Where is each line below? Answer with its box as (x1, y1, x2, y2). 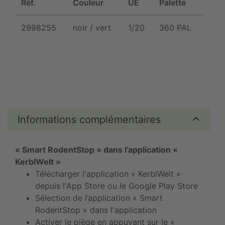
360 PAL (159, 22, 191, 33)
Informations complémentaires (18, 114, 161, 126)
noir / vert (73, 22, 111, 33)
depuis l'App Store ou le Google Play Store (35, 181, 198, 191)
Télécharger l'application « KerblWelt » (35, 169, 181, 179)
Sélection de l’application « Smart (35, 193, 163, 203)
